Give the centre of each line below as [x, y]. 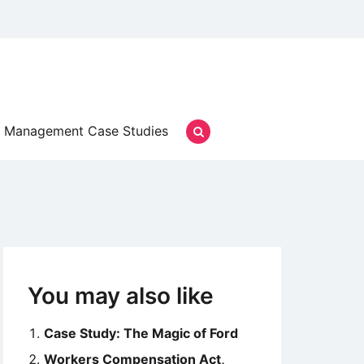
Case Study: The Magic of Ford [141, 333]
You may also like [121, 296]
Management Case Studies [86, 131]
